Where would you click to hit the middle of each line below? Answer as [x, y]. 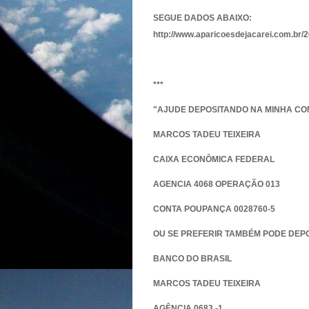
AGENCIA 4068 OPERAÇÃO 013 [217, 184]
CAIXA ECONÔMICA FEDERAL [214, 159]
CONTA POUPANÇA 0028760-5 [214, 209]
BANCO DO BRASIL [192, 259]
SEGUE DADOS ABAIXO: [202, 18]
